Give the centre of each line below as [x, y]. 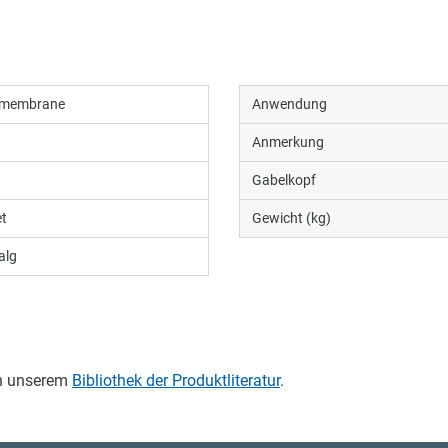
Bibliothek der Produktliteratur [176, 380]
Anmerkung [288, 141]
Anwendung [289, 103]
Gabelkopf [284, 179]
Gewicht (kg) [291, 217]
